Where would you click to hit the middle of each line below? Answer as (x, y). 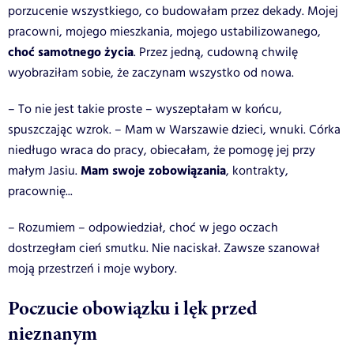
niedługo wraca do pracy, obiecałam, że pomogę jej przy (162, 150)
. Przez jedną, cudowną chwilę (216, 52)
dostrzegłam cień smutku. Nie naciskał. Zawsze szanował (164, 248)
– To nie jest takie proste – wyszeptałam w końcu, (145, 109)
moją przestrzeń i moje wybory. (92, 269)
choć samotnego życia (71, 52)
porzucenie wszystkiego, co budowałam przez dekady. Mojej (173, 11)
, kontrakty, (257, 171)
